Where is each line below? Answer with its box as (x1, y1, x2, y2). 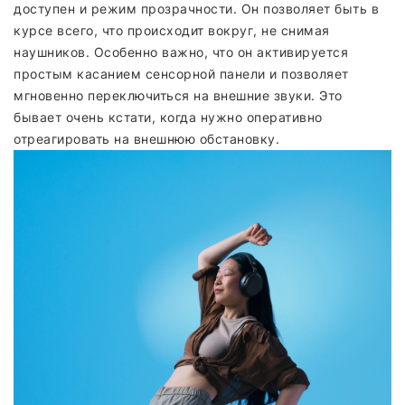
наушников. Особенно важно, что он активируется (14, 43, 348, 60)
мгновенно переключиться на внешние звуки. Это (14, 87, 343, 103)
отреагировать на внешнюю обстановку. (14, 130, 279, 146)
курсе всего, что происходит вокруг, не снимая (14, 22, 330, 38)
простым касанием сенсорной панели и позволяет (14, 65, 349, 81)
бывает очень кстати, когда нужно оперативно (14, 108, 323, 125)
